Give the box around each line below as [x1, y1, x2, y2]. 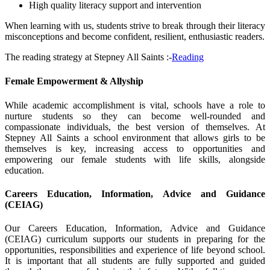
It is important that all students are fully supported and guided [5, 256, 265, 266]
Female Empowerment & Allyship [5, 76, 143, 87]
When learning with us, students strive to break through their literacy [5, 20, 265, 31]
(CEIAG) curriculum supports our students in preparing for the [5, 234, 265, 245]
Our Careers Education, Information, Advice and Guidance [5, 223, 265, 234]
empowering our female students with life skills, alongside [5, 154, 265, 165]
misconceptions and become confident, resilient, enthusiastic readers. [5, 31, 265, 42]
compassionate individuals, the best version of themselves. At [5, 121, 265, 132]
